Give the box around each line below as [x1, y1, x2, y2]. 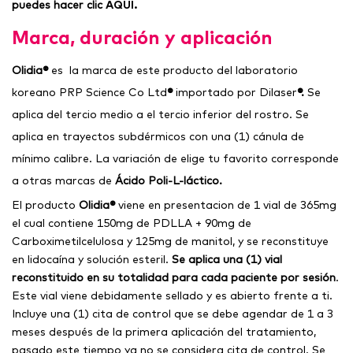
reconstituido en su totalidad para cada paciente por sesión [12, 270, 336, 285]
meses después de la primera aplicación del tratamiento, [12, 325, 316, 340]
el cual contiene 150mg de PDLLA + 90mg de [12, 216, 251, 231]
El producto [12, 198, 79, 213]
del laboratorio [214, 63, 298, 78]
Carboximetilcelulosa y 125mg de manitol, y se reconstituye [12, 234, 329, 249]
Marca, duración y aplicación [12, 25, 273, 50]
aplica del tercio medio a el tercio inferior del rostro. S [12, 107, 303, 122]
